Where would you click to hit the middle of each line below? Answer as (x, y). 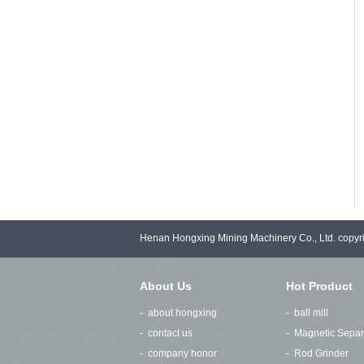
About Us (166, 286)
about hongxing (182, 313)
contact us (170, 333)
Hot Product (319, 286)
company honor (182, 353)
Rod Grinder (321, 353)
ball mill (311, 313)
